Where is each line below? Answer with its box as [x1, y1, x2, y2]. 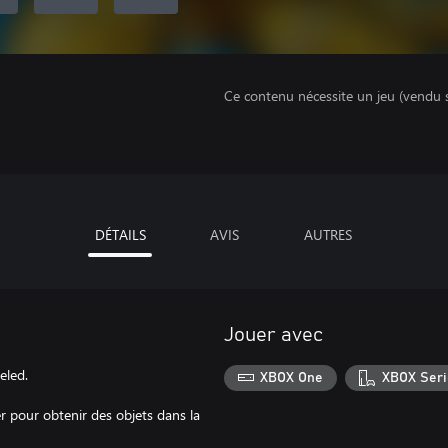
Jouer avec [224, 325, 323, 345]
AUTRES [304, 225, 352, 244]
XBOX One [260, 370, 324, 385]
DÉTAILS [94, 225, 146, 244]
